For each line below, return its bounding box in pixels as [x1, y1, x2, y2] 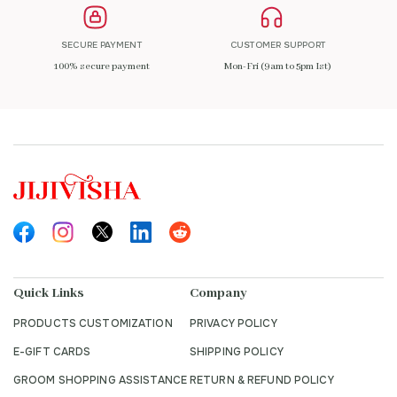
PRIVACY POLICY [190, 316, 277, 331]
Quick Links [13, 285, 84, 302]
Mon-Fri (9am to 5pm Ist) [224, 59, 331, 73]
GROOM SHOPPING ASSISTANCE [13, 373, 187, 388]
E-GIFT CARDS [13, 345, 91, 360]
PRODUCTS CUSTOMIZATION [13, 316, 173, 331]
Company [190, 285, 247, 302]
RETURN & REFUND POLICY [190, 373, 334, 388]
